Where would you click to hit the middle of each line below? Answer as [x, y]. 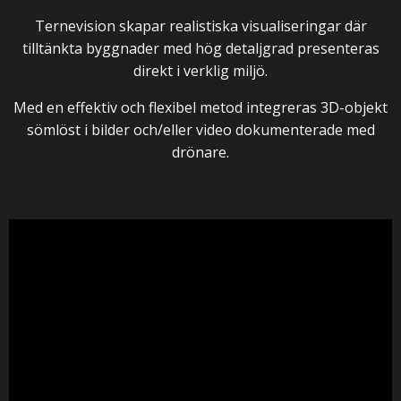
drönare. [200, 152]
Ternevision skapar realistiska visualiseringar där [200, 26]
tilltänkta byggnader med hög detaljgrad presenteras [200, 48]
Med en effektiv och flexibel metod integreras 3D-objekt [200, 107]
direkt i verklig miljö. [200, 71]
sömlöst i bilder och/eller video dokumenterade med [200, 130]
